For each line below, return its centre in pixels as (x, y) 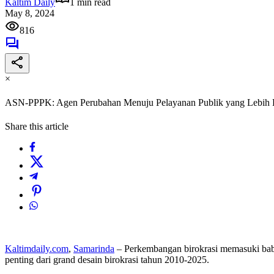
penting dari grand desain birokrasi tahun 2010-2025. (107, 260)
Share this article (37, 127)
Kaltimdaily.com (37, 249)
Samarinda (94, 249)
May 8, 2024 (30, 13)
